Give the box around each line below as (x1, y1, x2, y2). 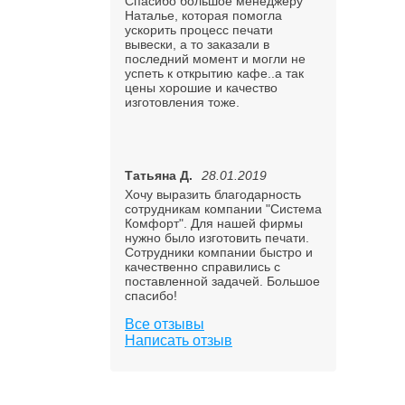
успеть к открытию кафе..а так (125, 66, 304, 80)
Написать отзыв (125, 333, 232, 348)
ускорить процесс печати (125, 23, 273, 37)
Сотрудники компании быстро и (125, 245, 313, 259)
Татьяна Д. (125, 168, 193, 183)
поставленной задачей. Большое (125, 274, 320, 288)
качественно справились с (125, 259, 280, 274)
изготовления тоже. (125, 95, 240, 109)
